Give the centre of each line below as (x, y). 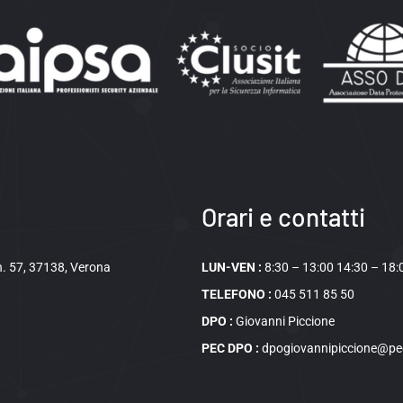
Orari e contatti (284, 216)
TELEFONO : (238, 294)
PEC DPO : (232, 348)
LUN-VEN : (233, 267)
